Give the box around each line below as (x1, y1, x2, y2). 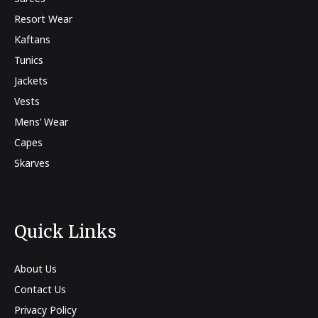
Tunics (14, 53, 43, 67)
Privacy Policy (14, 303, 77, 317)
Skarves (14, 156, 50, 170)
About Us (14, 262, 57, 275)
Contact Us (14, 283, 66, 296)
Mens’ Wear (14, 115, 68, 128)
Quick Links (14, 221, 116, 243)
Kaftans (14, 33, 50, 46)
